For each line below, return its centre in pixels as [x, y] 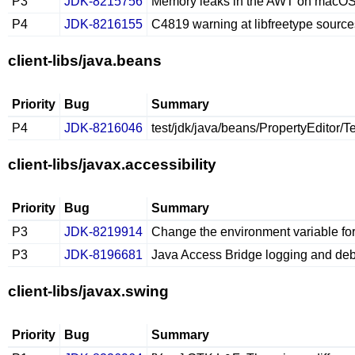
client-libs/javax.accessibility [112, 164]
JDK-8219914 [103, 232]
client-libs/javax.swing [88, 291]
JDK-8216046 [103, 128]
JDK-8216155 [103, 24]
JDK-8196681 [103, 255]
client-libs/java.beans [85, 61]
